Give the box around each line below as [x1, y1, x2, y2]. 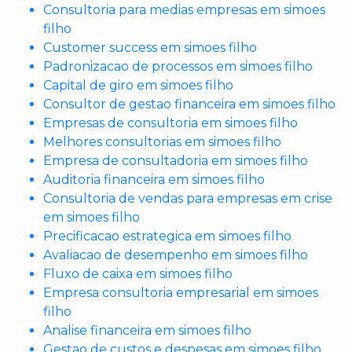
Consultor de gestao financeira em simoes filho [43, 97, 335, 112]
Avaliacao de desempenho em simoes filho [43, 247, 308, 263]
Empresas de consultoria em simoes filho [43, 115, 298, 131]
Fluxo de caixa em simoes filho [43, 266, 233, 282]
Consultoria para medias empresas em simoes [43, 2, 325, 18]
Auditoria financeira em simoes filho [43, 172, 265, 188]
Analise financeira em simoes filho [43, 323, 251, 339]
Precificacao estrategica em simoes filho [43, 229, 291, 244]
